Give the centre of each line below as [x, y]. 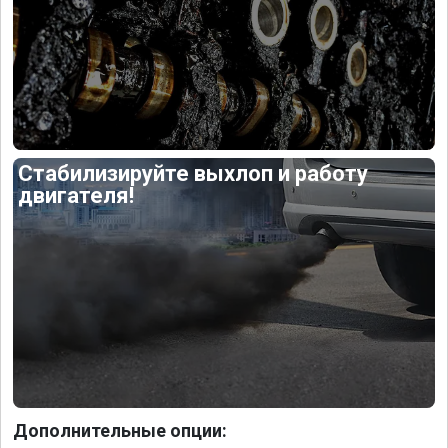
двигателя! [76, 196]
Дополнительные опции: [120, 430]
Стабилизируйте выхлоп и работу [193, 174]
